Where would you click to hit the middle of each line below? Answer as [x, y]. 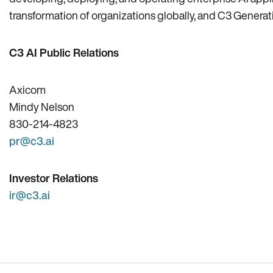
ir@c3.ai [30, 195]
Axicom [27, 90]
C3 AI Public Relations [64, 52]
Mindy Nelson [42, 107]
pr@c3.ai [32, 141]
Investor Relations [54, 178]
